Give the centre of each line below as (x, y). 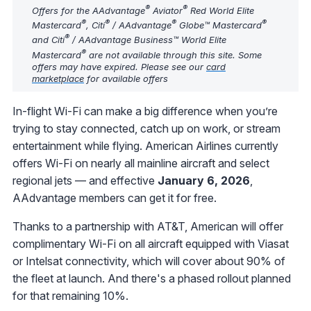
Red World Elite (221, 10)
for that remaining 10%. (70, 295)
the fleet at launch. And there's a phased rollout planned (152, 278)
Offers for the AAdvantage (89, 10)
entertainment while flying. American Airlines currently (145, 145)
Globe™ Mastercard (219, 25)
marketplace (58, 78)
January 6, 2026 (204, 180)
